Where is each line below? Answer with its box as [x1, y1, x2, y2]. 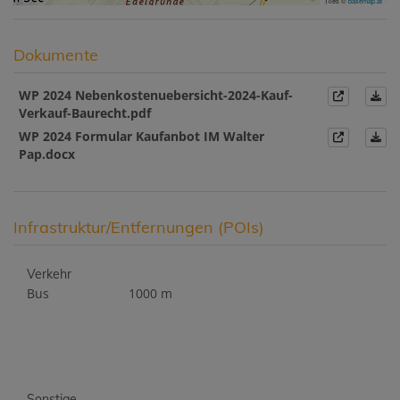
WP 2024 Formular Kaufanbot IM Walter [19, 128, 264, 145]
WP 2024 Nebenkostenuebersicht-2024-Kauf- [19, 87, 293, 104]
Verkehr [27, 266, 71, 282]
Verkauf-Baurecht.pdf [19, 104, 151, 121]
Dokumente [13, 45, 98, 65]
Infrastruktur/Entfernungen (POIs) [13, 217, 264, 237]
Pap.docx [19, 146, 75, 162]
